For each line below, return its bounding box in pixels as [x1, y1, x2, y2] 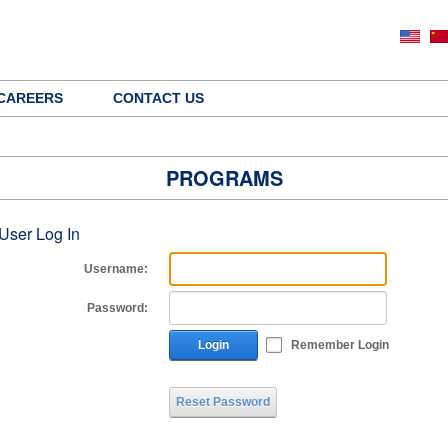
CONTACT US [113, 90, 204, 106]
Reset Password [176, 395, 271, 409]
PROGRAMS [165, 163, 283, 192]
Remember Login [291, 338, 390, 352]
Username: [84, 262, 149, 276]
